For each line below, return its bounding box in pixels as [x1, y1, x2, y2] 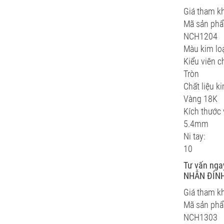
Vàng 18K [183, 93, 217, 104]
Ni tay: [183, 131, 205, 141]
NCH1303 [183, 212, 217, 222]
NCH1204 [183, 31, 217, 41]
